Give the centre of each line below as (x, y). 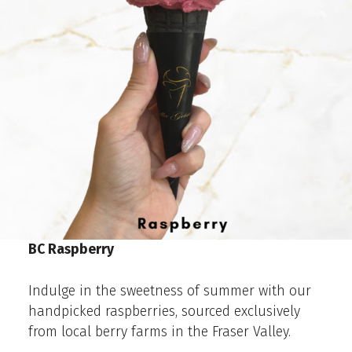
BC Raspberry (71, 250)
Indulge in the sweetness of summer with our (169, 291)
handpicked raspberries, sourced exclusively (164, 311)
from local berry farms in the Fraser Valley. (159, 332)
